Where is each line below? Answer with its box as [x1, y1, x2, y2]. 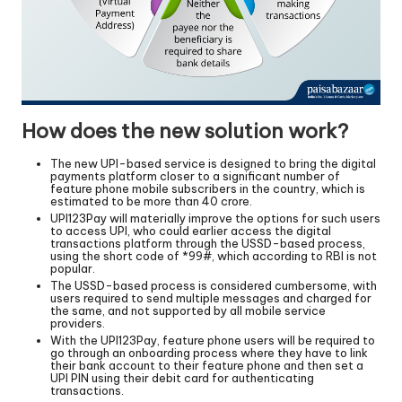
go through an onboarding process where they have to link [50, 345, 368, 361]
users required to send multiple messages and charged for [50, 291, 371, 306]
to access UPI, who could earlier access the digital [50, 223, 331, 239]
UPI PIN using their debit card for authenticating [50, 371, 314, 386]
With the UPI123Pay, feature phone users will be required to [50, 333, 375, 348]
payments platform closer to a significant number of [50, 169, 340, 184]
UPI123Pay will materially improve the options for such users [50, 211, 380, 226]
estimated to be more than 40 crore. [50, 194, 252, 209]
